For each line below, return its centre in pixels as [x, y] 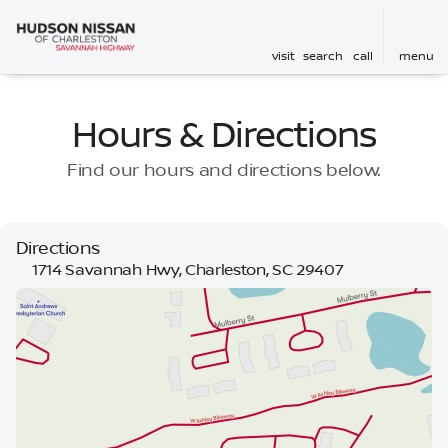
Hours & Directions [224, 136]
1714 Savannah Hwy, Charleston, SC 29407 [188, 270]
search [323, 56]
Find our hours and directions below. [224, 171]
